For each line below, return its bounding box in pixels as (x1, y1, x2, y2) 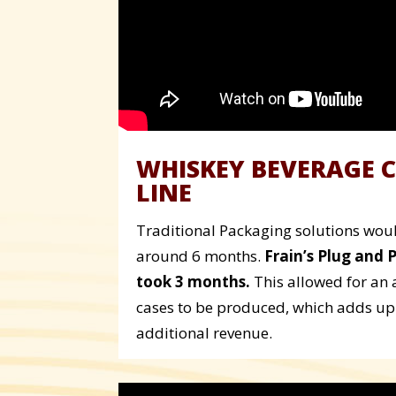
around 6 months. (136, 245, 265, 266)
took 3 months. (136, 270, 251, 292)
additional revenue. (136, 322, 273, 343)
